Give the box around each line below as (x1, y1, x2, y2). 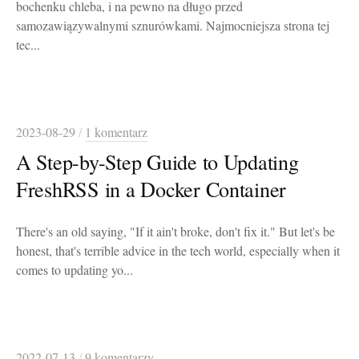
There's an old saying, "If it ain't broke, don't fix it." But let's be (16, 223, 335, 241)
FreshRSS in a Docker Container (16, 175, 287, 204)
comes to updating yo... (16, 261, 133, 280)
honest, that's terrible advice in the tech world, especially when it (16, 242, 340, 260)
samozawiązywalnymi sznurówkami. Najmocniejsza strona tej (16, 17, 329, 35)
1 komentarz (85, 123, 147, 142)
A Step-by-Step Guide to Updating (16, 147, 299, 176)
